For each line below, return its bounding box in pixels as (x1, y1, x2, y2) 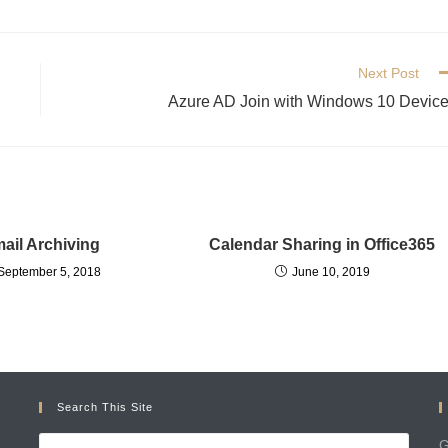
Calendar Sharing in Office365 (209, 236, 436, 253)
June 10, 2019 (291, 265, 370, 279)
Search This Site (56, 401, 153, 413)
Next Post (358, 65, 419, 81)
